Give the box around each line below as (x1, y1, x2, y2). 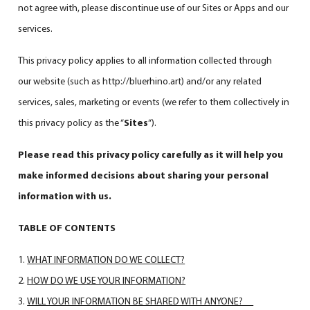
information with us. (18, 189, 114, 202)
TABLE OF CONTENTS (18, 221, 116, 234)
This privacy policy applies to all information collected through (18, 53, 273, 66)
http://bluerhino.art (102, 74, 182, 87)
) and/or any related (181, 74, 262, 87)
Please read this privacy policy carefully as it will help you (18, 147, 284, 161)
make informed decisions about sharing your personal (18, 168, 269, 181)
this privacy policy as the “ (18, 116, 125, 129)
